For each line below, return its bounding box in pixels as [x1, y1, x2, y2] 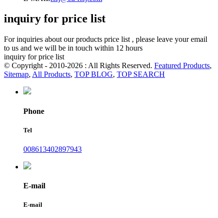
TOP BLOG [74, 70, 113, 79]
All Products [32, 70, 71, 79]
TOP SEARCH [117, 70, 165, 79]
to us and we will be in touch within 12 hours [4, 44, 143, 53]
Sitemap [4, 70, 29, 79]
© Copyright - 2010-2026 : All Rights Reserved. [4, 61, 154, 70]
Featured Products [154, 61, 210, 70]
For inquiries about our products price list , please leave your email [4, 35, 207, 44]
